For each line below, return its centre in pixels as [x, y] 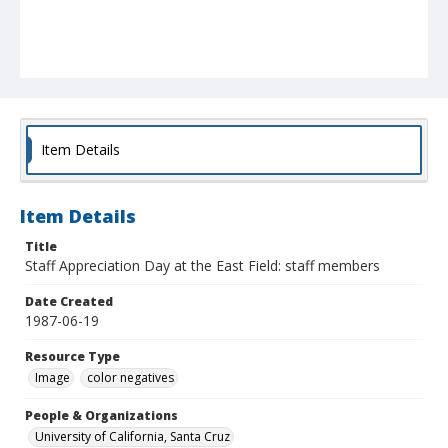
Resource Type [72, 357]
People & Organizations [101, 416]
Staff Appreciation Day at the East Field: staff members [202, 266]
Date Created [69, 302]
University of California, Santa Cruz [132, 437]
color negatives [130, 378]
